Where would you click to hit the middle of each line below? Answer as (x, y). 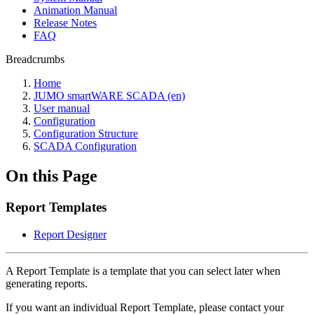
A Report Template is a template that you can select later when (143, 271)
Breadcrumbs (35, 59)
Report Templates (56, 207)
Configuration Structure (86, 134)
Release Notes (65, 23)
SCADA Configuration (85, 146)
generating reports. (47, 283)
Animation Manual (75, 10)
